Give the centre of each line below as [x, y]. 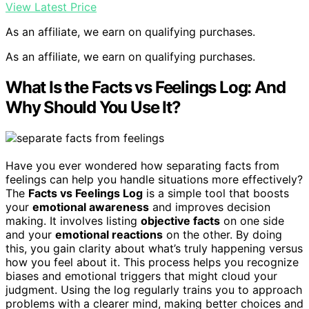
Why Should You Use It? [93, 108]
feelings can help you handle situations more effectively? [154, 180]
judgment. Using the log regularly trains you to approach [154, 290]
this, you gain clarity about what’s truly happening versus [154, 249]
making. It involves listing [73, 221]
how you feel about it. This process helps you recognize [152, 262]
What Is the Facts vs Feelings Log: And [146, 88]
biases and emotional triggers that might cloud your [141, 276]
